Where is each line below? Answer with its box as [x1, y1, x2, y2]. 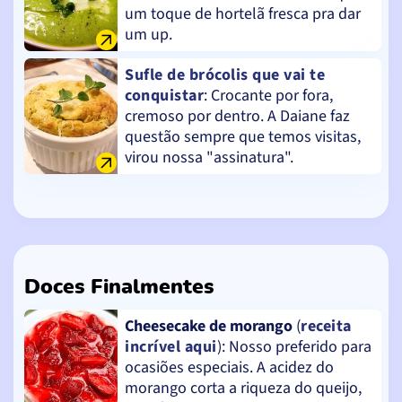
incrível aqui [125, 335, 217, 358]
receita [301, 314, 352, 337]
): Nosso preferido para [216, 335, 371, 358]
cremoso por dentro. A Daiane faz [125, 104, 350, 127]
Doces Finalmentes [24, 275, 214, 298]
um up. [125, 22, 172, 46]
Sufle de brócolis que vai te [125, 63, 325, 86]
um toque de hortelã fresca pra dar [125, 2, 361, 25]
